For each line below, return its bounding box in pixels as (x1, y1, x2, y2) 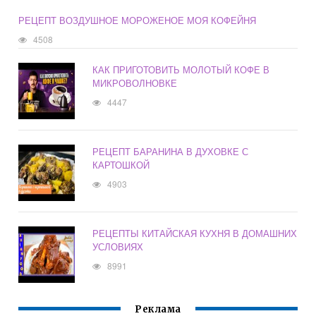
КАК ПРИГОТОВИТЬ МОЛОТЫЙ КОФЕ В (92, 63, 270, 77)
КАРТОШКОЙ (92, 158, 150, 172)
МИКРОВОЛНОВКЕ (92, 76, 178, 90)
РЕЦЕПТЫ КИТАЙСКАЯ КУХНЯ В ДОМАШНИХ (92, 226, 298, 241)
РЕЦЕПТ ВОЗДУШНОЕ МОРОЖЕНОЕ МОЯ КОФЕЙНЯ (18, 13, 257, 28)
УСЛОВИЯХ (92, 240, 144, 254)
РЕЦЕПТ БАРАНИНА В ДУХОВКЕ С (92, 145, 249, 159)
